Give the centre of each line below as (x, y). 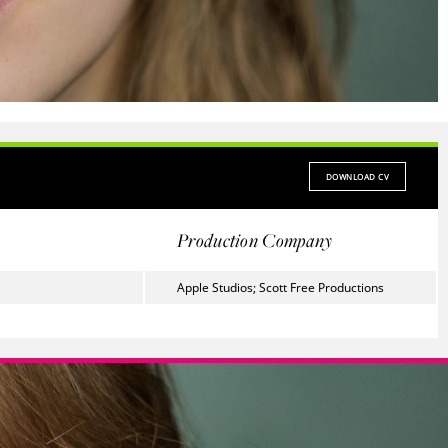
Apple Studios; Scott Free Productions (280, 287)
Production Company (255, 240)
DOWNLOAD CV (357, 177)
